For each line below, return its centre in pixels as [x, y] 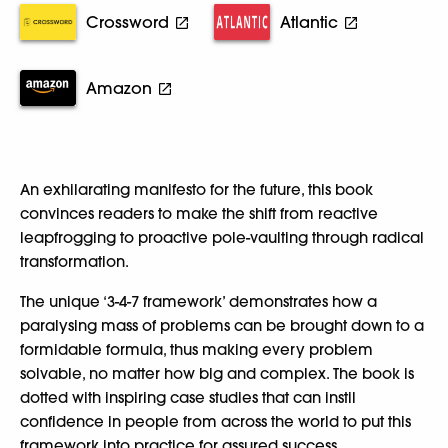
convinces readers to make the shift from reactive [199, 213]
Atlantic [309, 22]
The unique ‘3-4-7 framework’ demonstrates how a [198, 301]
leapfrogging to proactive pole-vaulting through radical [222, 237]
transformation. [74, 261]
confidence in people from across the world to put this [215, 421]
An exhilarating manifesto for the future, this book [196, 189]
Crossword [127, 22]
